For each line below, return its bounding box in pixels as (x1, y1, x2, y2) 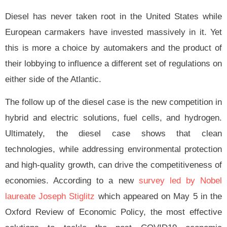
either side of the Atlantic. (5, 74, 101, 84)
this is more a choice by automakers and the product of (5, 43, 222, 53)
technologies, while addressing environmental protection (5, 144, 222, 154)
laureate (5, 191, 39, 201)
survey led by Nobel (138, 175, 222, 185)
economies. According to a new (5, 175, 139, 185)
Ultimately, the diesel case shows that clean (5, 128, 222, 138)
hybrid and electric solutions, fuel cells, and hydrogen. (5, 112, 222, 123)
